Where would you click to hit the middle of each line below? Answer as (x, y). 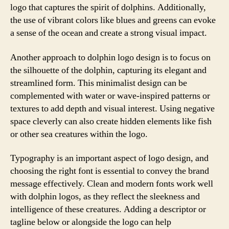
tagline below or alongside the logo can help (91, 222)
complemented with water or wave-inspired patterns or (110, 96)
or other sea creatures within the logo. (79, 134)
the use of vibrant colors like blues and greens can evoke (113, 20)
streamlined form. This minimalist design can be (99, 83)
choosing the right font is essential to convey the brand (110, 171)
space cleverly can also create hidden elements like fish (111, 121)
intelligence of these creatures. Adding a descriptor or (108, 209)
